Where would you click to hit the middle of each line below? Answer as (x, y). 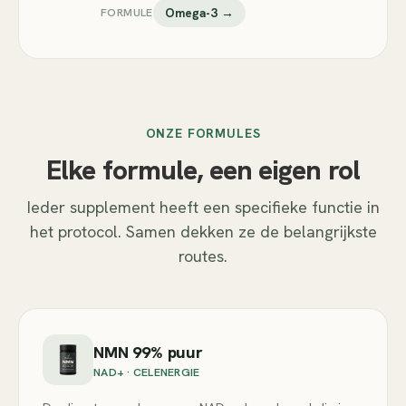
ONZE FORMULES (203, 133)
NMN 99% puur (148, 352)
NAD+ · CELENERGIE (147, 372)
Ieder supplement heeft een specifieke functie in (203, 207)
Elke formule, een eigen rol (203, 170)
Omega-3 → (199, 13)
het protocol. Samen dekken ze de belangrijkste (203, 232)
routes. (203, 256)
